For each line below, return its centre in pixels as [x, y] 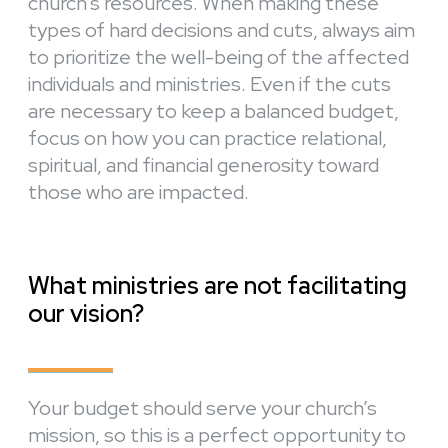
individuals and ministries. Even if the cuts [209, 84]
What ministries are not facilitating [217, 286]
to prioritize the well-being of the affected [218, 57]
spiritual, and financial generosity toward [203, 165]
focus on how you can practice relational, [207, 138]
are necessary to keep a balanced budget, [213, 111]
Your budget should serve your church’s [202, 408]
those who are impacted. [138, 192]
